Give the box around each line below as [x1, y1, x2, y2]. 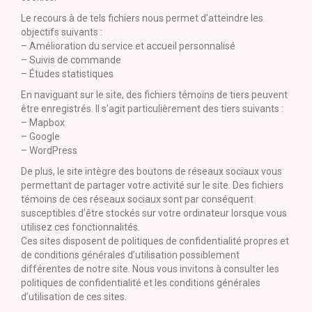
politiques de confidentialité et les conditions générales [21, 277, 260, 288]
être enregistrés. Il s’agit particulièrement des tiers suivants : [21, 103, 283, 114]
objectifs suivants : [21, 26, 102, 38]
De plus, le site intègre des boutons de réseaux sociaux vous [21, 166, 282, 177]
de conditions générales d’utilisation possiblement [21, 249, 240, 260]
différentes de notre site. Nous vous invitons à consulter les [21, 263, 279, 274]
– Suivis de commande [21, 54, 121, 65]
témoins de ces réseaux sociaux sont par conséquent [21, 194, 253, 205]
